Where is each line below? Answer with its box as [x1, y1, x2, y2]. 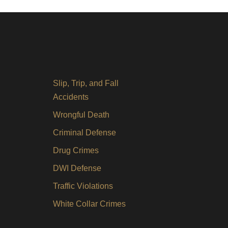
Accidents [53, 93, 89, 101]
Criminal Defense [53, 128, 116, 137]
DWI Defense [53, 164, 101, 173]
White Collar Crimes [53, 199, 126, 208]
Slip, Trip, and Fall [53, 79, 119, 88]
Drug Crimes [53, 146, 99, 155]
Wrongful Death [53, 110, 109, 119]
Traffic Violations [53, 182, 113, 190]
